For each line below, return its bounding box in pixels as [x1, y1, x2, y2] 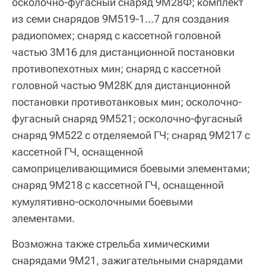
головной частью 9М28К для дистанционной [12, 79, 230, 92]
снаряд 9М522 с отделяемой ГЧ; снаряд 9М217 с [12, 129, 250, 142]
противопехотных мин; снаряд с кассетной [12, 62, 221, 75]
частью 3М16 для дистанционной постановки [12, 46, 235, 59]
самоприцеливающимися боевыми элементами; [12, 162, 250, 175]
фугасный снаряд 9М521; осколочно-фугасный [12, 112, 242, 125]
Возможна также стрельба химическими [12, 237, 210, 250]
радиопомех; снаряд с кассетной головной [12, 29, 221, 42]
